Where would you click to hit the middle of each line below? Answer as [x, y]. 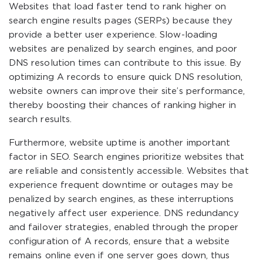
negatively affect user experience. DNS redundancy [124, 213]
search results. [40, 119]
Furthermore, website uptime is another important [120, 143]
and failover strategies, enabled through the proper [124, 227]
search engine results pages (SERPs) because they [121, 21]
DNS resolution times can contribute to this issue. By [125, 63]
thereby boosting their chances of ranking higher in [123, 105]
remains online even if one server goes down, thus [119, 256]
